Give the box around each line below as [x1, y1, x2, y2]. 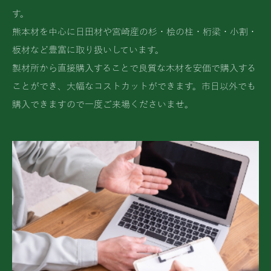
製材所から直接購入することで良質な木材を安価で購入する [12, 63, 256, 73]
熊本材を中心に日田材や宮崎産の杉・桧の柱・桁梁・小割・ [12, 27, 257, 37]
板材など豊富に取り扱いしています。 [12, 45, 164, 55]
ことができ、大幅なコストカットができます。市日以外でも [12, 81, 256, 91]
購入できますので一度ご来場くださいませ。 [12, 99, 194, 109]
